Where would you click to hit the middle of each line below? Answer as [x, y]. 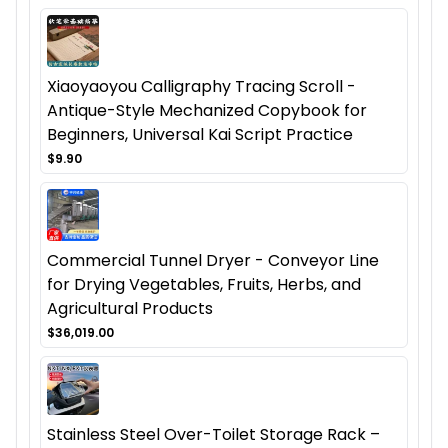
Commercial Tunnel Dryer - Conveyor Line [213, 261]
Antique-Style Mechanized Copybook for [207, 111]
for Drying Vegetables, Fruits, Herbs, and [204, 285]
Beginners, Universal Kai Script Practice [200, 135]
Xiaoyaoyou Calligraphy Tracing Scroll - [201, 87]
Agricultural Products [130, 309]
